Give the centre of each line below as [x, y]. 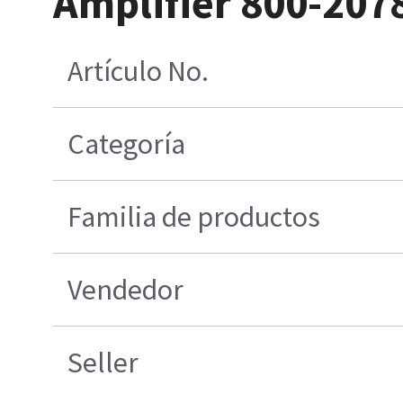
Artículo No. [139, 72]
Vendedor [126, 290]
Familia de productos [194, 217]
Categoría [127, 144]
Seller [103, 363]
